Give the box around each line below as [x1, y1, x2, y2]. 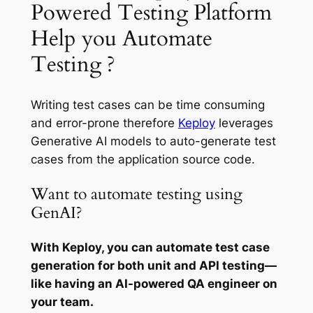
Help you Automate [30, 24, 212, 54]
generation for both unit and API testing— [30, 259, 277, 273]
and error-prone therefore [30, 115, 178, 130]
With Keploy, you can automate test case [30, 240, 270, 255]
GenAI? [30, 201, 82, 224]
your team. [30, 295, 94, 310]
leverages [214, 115, 273, 130]
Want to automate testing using [30, 182, 242, 205]
